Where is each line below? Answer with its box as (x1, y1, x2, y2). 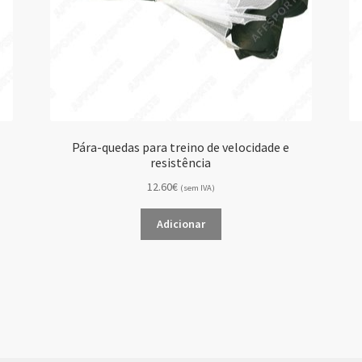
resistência (150, 154, 212, 170)
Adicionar (156, 217, 205, 232)
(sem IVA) (179, 182, 215, 193)
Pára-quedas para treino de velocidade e (72, 139, 290, 155)
